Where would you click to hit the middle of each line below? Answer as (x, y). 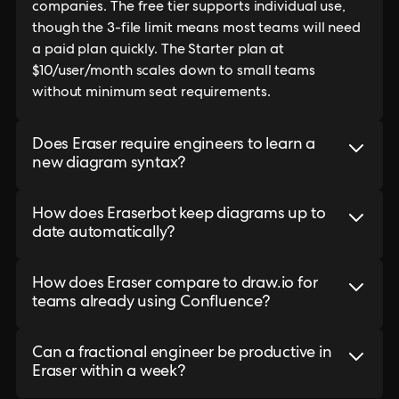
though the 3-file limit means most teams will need (196, 29)
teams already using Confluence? (151, 303)
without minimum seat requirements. (151, 94)
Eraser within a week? (109, 372)
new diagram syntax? (109, 164)
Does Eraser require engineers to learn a (174, 145)
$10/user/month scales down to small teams (174, 72)
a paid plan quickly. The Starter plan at (158, 51)
